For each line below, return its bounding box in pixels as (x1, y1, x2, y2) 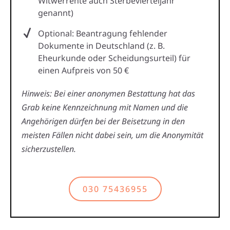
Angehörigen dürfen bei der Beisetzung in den (22, 115, 185, 127)
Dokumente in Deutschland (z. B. (38, 40, 165, 51)
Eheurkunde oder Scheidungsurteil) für (38, 52, 190, 64)
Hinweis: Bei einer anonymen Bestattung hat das (22, 87, 195, 99)
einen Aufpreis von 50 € (38, 64, 129, 76)
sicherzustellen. (22, 143, 76, 155)
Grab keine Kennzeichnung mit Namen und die (22, 101, 188, 113)
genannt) (38, 7, 73, 18)
